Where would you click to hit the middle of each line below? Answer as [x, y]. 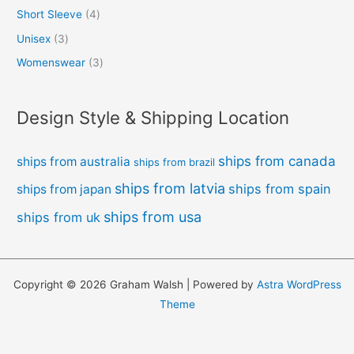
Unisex [34, 38]
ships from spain [280, 188]
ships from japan [64, 189]
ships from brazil [175, 162]
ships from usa [153, 217]
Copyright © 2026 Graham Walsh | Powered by [135, 284]
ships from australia [74, 161]
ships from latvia [170, 188]
